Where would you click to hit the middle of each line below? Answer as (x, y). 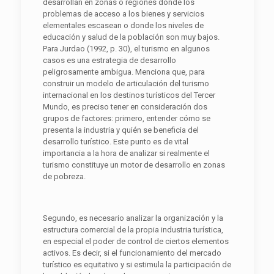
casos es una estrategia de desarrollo (109, 60)
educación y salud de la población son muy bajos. (131, 37)
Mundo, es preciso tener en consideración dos (125, 106)
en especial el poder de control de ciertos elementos (135, 241)
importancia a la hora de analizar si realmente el (126, 153)
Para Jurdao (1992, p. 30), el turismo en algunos (126, 48)
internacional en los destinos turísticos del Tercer (129, 95)
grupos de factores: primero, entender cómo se (126, 118)
